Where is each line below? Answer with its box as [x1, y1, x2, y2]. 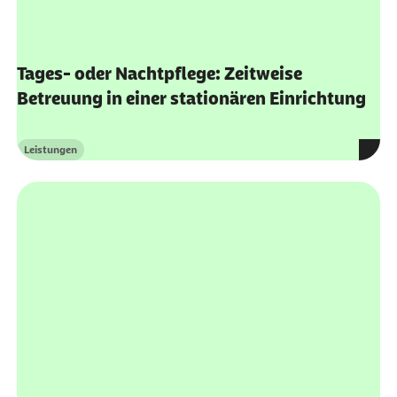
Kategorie [22, 113, 70, 126]
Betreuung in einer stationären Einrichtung [16, 51, 366, 71]
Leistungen [23, 105, 77, 119]
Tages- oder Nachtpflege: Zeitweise [16, 26, 302, 46]
